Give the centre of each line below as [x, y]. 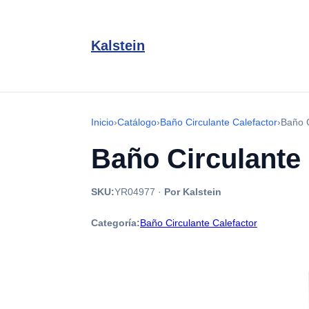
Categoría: [116, 223]
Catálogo [137, 122]
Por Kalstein [193, 192]
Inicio [102, 122]
